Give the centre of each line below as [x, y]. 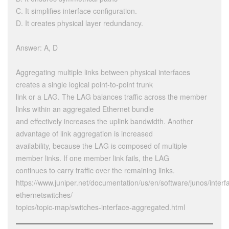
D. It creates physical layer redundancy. [79, 23]
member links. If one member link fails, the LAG [93, 158]
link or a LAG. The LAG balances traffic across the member [111, 96]
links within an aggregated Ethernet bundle [85, 109]
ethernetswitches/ [44, 194]
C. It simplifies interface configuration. [76, 10]
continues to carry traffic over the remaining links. [95, 170]
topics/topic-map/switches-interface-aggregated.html [100, 207]
